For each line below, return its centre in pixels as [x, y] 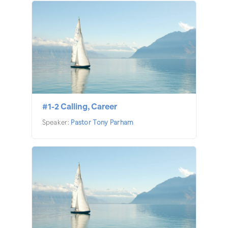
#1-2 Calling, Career [79, 106]
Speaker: [56, 122]
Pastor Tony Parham [102, 122]
